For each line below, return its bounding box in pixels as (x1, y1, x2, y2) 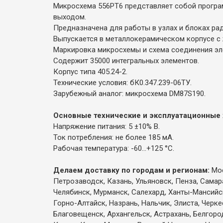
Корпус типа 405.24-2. (53, 67, 127, 76)
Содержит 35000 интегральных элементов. (53, 56, 199, 65)
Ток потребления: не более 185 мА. (53, 132, 174, 142)
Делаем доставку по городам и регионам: (53, 165, 212, 175)
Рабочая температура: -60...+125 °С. (53, 143, 174, 153)
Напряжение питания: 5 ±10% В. (53, 121, 160, 131)
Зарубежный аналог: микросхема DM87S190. (53, 89, 206, 98)
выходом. (53, 12, 86, 21)
